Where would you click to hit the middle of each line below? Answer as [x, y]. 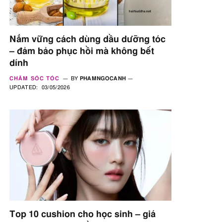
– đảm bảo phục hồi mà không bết [82, 51]
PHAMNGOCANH [103, 78]
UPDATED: [24, 87]
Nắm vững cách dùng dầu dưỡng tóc [87, 39]
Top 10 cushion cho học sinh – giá [83, 214]
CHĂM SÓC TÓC [35, 78]
